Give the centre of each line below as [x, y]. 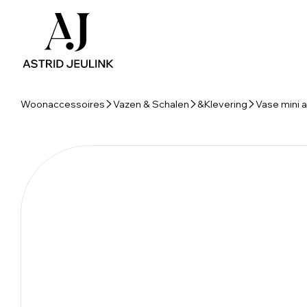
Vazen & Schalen [151, 104]
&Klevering [222, 104]
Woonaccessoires [63, 104]
